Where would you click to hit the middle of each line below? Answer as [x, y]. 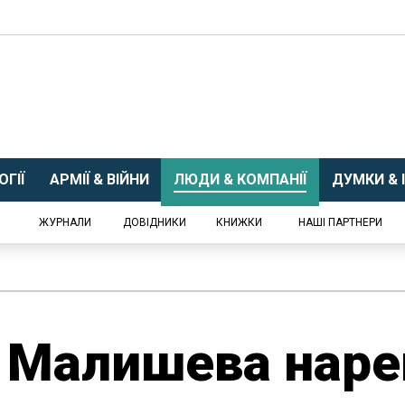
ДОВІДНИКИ [155, 222]
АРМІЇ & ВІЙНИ [99, 179]
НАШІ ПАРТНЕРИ [340, 222]
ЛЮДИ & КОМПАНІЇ [240, 179]
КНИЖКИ [239, 222]
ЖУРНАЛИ [65, 222]
